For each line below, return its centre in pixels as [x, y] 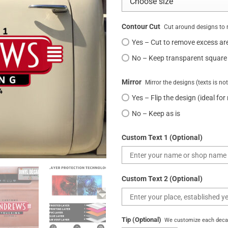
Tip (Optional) [141, 220]
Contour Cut [141, 27]
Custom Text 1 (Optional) [162, 137]
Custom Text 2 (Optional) [162, 179]
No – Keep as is [156, 113]
